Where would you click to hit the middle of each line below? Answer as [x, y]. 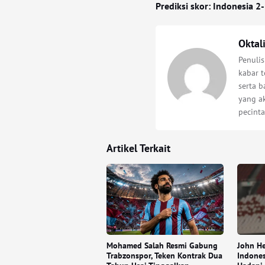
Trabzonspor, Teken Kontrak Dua [164, 256]
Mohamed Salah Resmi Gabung [162, 246]
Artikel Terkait [138, 148]
